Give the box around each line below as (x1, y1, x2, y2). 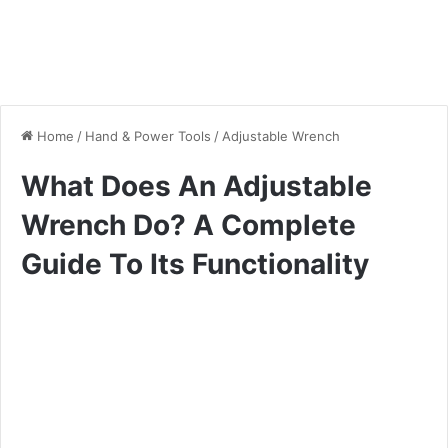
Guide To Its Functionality (21, 246, 369, 281)
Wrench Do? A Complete (21, 207, 356, 242)
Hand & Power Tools (85, 127, 211, 144)
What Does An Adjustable (21, 168, 372, 203)
